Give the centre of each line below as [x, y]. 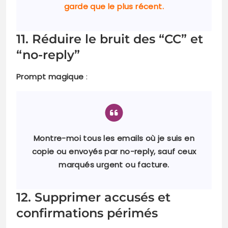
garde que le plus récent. [114, 7]
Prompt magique [50, 77]
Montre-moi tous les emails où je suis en [114, 138]
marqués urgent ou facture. [114, 165]
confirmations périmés [87, 213]
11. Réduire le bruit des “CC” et [110, 39]
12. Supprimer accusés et [93, 197]
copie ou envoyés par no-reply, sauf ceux [114, 152]
